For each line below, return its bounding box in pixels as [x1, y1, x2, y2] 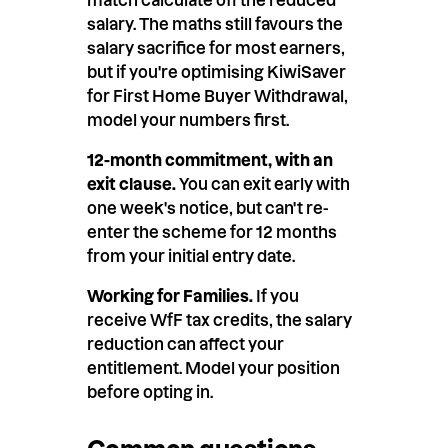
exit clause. [86, 174, 176, 193]
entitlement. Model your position [86, 358, 340, 377]
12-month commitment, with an [86, 150, 333, 169]
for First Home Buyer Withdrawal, [86, 86, 348, 105]
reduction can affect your [86, 334, 284, 353]
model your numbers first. [86, 110, 289, 129]
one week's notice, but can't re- [86, 198, 329, 217]
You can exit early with [175, 174, 350, 193]
